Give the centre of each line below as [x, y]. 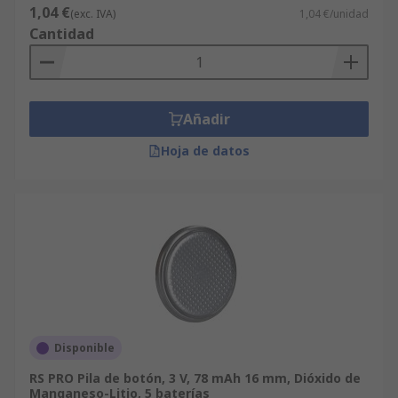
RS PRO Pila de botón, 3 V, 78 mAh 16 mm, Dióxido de [195, 378]
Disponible [84, 348]
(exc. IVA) [93, 14]
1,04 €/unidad [334, 14]
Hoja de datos [205, 151]
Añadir [206, 119]
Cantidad [62, 34]
